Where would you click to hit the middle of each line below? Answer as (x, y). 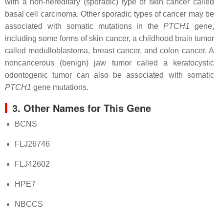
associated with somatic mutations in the (84, 26)
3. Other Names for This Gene (82, 108)
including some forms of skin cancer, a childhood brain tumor (109, 38)
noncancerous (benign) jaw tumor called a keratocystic (109, 63)
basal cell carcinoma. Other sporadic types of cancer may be (109, 14)
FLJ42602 (32, 164)
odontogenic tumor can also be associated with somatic (109, 75)
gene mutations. (60, 87)
